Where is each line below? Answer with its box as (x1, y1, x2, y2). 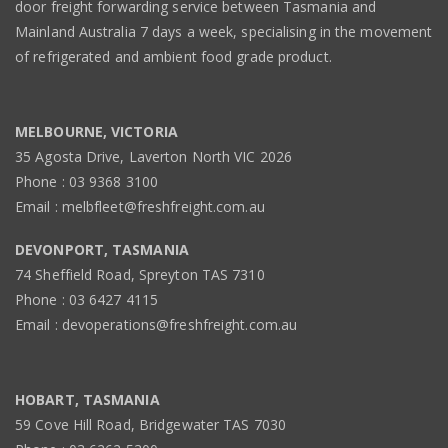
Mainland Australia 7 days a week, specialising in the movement (15, 22, 433, 41)
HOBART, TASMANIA (15, 389, 160, 409)
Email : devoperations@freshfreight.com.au (15, 314, 298, 334)
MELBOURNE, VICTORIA (15, 122, 178, 141)
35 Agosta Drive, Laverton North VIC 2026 (15, 147, 292, 166)
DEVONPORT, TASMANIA (15, 239, 189, 259)
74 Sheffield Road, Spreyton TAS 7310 (15, 264, 265, 284)
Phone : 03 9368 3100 (15, 172, 158, 191)
